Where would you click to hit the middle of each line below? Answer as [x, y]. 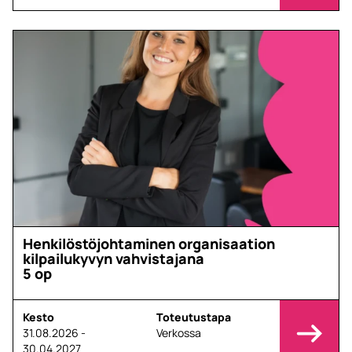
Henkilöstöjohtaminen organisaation [149, 243]
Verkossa [178, 333]
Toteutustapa [193, 317]
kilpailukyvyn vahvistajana [114, 258]
